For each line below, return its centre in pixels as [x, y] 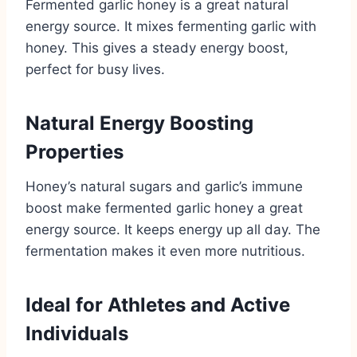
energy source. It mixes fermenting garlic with [171, 26]
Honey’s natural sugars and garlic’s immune [164, 186]
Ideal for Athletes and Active [158, 304]
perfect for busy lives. [95, 69]
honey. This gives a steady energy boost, [157, 47]
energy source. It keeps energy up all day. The [173, 229]
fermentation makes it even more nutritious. [165, 251]
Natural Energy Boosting [139, 123]
